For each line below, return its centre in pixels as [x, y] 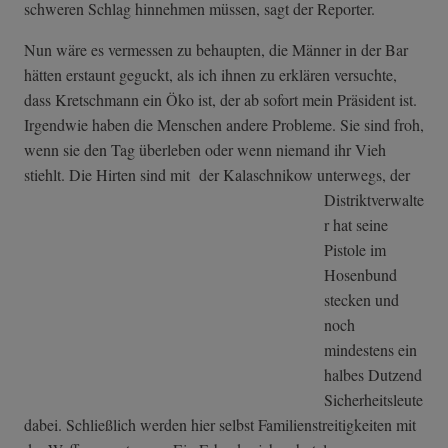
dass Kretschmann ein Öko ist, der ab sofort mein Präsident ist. [220, 100]
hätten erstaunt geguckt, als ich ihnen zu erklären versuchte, [210, 75]
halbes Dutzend [373, 375]
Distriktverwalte [374, 200]
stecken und [361, 300]
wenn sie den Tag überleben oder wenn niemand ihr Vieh [205, 150]
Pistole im [355, 250]
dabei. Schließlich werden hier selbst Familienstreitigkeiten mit [220, 425]
